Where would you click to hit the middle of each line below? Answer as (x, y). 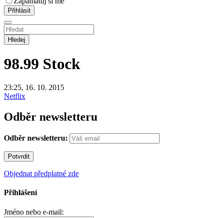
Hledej (17, 39)
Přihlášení (20, 193)
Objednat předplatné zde (41, 174)
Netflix (15, 96)
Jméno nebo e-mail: (34, 212)
